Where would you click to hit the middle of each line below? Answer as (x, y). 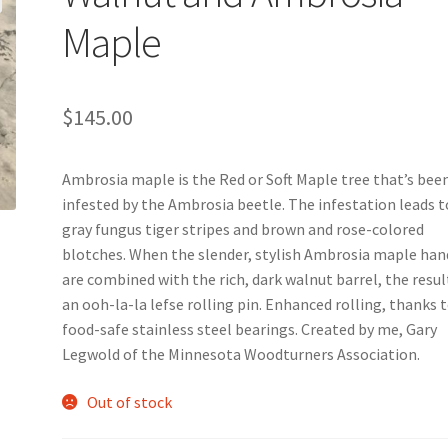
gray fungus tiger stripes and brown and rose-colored (243, 229)
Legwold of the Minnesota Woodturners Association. (241, 354)
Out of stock (129, 401)
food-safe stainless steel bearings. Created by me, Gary (250, 329)
